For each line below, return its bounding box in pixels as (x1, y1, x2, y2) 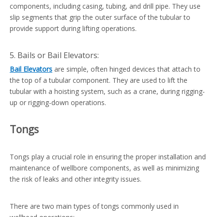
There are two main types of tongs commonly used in (10, 201, 179, 211)
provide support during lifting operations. (10, 24, 137, 33)
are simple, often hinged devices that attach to (52, 64, 201, 74)
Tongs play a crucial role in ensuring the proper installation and (10, 152, 206, 162)
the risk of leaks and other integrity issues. (10, 174, 141, 184)
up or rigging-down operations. (10, 98, 106, 108)
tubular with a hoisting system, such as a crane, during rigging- (10, 87, 205, 96)
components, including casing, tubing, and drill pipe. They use (10, 1, 201, 11)
